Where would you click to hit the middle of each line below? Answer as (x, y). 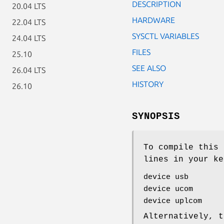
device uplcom (173, 201)
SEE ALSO (149, 68)
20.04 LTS (29, 6)
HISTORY (148, 84)
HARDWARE (153, 20)
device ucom (168, 189)
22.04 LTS (29, 22)
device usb (166, 177)
